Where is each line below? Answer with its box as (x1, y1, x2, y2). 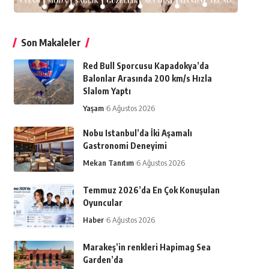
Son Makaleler (20, 36, 81, 49)
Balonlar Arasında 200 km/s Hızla (82, 73, 212, 83)
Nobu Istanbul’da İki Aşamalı (82, 127, 192, 138)
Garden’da (82, 254, 123, 265)
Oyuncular (82, 197, 122, 208)
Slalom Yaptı (82, 85, 131, 96)
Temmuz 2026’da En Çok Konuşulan (82, 184, 220, 195)
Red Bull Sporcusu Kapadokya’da (82, 60, 209, 71)
